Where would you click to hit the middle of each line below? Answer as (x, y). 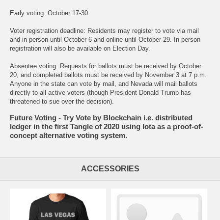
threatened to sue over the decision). (62, 101)
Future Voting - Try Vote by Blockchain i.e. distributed (101, 118)
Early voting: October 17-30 (49, 13)
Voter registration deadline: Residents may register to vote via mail (104, 30)
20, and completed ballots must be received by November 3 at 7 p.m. (108, 75)
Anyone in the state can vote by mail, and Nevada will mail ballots (104, 83)
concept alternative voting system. (69, 136)
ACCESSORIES (110, 169)
